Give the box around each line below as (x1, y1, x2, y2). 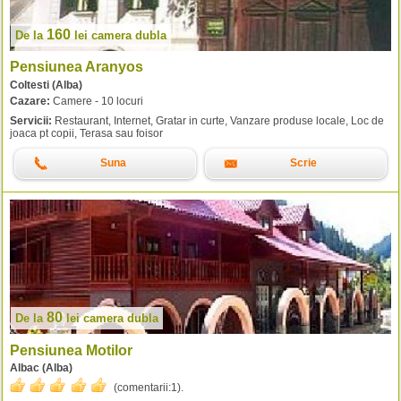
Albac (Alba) (10, 362, 73, 375)
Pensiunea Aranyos (10, 59, 143, 75)
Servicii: (10, 114, 52, 127)
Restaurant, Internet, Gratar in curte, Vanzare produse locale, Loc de (52, 114, 384, 127)
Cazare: (10, 94, 50, 107)
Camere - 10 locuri (50, 94, 143, 107)
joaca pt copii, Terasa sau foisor (10, 126, 163, 140)
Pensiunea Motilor (10, 342, 132, 358)
